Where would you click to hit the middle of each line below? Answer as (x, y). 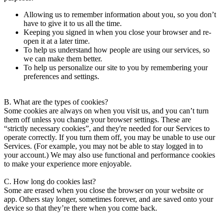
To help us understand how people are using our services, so (117, 50)
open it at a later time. (57, 41)
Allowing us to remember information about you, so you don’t (120, 14)
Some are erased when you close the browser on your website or (104, 190)
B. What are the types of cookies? (56, 102)
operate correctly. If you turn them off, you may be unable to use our (110, 137)
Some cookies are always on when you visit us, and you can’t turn (106, 110)
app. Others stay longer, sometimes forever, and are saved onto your (109, 199)
